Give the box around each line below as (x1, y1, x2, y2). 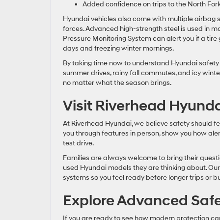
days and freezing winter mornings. (63, 44, 174, 53)
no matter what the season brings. (63, 78, 171, 87)
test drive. (63, 138, 94, 147)
